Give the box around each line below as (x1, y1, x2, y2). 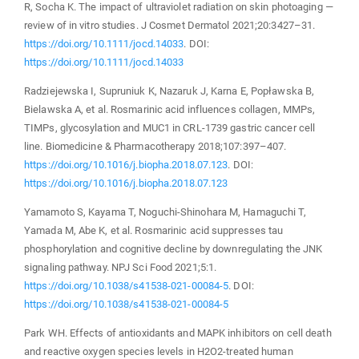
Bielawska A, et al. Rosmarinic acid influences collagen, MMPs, (24, 103, 316, 115)
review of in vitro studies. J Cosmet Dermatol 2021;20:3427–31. (24, 18, 316, 31)
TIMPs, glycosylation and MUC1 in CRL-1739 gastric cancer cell (24, 121, 316, 134)
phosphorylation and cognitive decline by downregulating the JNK (24, 242, 323, 255)
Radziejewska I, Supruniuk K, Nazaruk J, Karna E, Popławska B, (24, 84, 315, 97)
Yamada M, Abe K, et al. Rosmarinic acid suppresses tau (24, 224, 284, 236)
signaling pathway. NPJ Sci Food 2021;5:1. (24, 260, 217, 273)
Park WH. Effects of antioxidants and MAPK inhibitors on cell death (24, 326, 332, 339)
